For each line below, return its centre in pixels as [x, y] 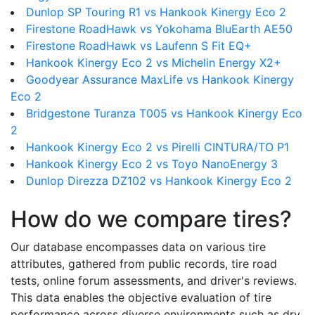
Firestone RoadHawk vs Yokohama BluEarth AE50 [159, 29]
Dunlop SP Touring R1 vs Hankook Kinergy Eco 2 [156, 12]
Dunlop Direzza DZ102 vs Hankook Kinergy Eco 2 [159, 181]
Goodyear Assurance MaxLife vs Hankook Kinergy [160, 79]
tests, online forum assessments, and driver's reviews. [154, 281]
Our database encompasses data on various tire [138, 247]
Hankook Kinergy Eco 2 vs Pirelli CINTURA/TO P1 [157, 147]
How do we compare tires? [151, 219]
